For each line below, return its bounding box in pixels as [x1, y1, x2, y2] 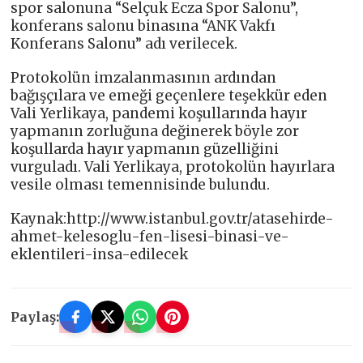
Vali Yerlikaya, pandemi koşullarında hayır [11, 104, 308, 122]
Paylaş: [11, 308, 60, 325]
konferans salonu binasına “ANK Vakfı [11, 16, 276, 35]
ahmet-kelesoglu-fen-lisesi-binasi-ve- [11, 227, 290, 246]
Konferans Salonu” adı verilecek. [11, 34, 238, 53]
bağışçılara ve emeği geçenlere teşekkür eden [11, 86, 328, 105]
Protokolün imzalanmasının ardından [11, 68, 277, 87]
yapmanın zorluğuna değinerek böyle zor [11, 122, 300, 140]
